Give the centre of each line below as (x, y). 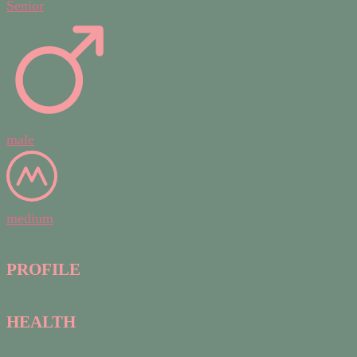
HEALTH (41, 322)
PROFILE (43, 270)
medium (30, 219)
